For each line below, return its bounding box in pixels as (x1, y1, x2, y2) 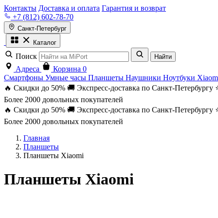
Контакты (4, 4, 36, 12)
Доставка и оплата (38, 4, 100, 12)
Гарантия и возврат (102, 4, 166, 12)
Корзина (53, 65, 81, 73)
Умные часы (45, 73, 88, 82)
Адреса (16, 65, 39, 73)
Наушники (126, 73, 163, 82)
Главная (23, 134, 50, 142)
